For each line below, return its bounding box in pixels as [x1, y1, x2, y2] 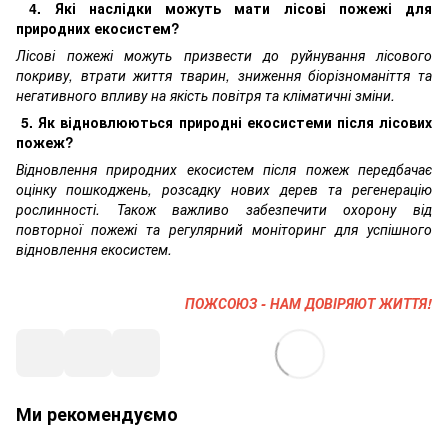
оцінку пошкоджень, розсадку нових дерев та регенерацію [16, 179, 432, 200]
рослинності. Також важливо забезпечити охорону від [16, 199, 432, 220]
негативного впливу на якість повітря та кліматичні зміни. [16, 85, 395, 106]
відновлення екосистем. [16, 239, 172, 260]
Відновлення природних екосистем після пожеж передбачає [16, 159, 432, 180]
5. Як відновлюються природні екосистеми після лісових [16, 112, 432, 133]
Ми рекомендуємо [16, 401, 178, 428]
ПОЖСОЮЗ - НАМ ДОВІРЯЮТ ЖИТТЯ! [185, 293, 432, 314]
